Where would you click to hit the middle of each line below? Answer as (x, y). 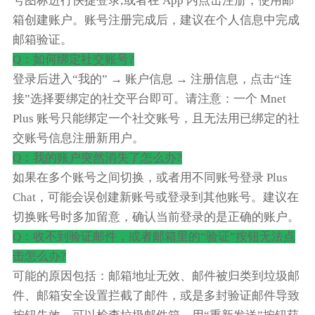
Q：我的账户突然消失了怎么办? (97, 158)
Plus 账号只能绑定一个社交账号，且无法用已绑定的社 (156, 119)
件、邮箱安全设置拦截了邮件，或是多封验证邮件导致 (156, 296)
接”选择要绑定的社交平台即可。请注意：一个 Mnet (149, 99)
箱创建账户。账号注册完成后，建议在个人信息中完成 (156, 20)
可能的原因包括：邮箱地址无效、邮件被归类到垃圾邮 (156, 276)
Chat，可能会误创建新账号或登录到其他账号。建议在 (155, 198)
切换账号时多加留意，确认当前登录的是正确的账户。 (156, 217)
